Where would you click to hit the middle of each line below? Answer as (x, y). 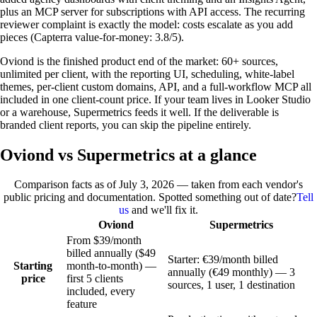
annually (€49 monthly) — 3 (231, 272)
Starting (33, 266)
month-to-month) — (111, 266)
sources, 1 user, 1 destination (231, 285)
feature (82, 304)
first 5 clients (95, 279)
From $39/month (104, 241)
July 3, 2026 (146, 185)
